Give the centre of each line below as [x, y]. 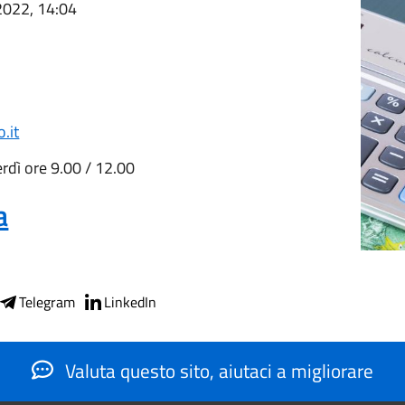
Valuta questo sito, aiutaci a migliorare [217, 370]
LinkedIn [131, 301]
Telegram [47, 301]
